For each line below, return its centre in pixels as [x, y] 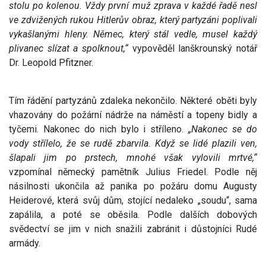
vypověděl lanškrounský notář [193, 48]
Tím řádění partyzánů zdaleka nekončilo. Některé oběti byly [133, 100]
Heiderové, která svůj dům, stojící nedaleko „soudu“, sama [133, 200]
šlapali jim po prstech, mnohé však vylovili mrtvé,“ [133, 157]
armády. [25, 243]
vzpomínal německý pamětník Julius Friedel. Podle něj [133, 172]
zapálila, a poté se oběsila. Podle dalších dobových [133, 214]
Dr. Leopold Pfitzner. [51, 62]
